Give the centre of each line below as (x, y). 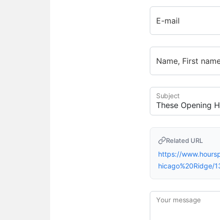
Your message (179, 200)
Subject (168, 96)
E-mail (168, 21)
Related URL (185, 141)
